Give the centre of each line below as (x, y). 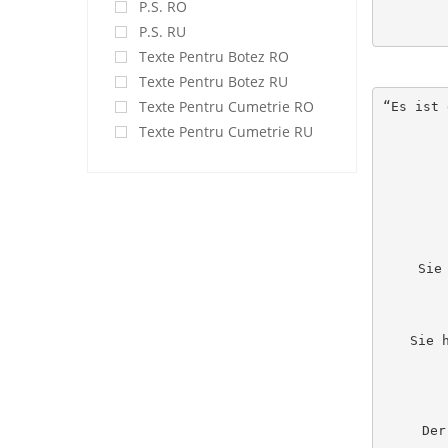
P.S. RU (162, 31)
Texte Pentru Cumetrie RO (226, 106)
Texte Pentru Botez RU (213, 81)
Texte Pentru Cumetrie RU (226, 131)
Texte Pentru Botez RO (214, 56)
